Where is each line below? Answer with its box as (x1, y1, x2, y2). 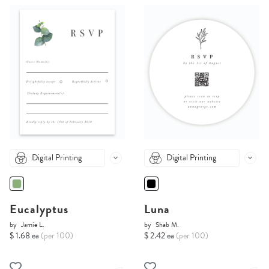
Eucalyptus (10, 200, 68, 219)
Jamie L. (21, 219, 44, 231)
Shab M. (156, 219, 179, 231)
